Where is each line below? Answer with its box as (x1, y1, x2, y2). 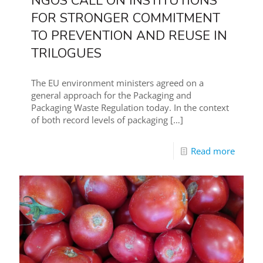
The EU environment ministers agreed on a (31, 77, 204, 89)
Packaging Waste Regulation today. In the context (31, 102, 229, 114)
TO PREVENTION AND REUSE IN (31, 27, 227, 45)
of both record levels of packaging (31, 114, 168, 126)
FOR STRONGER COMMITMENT (31, 9, 220, 28)
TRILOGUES (31, 45, 102, 63)
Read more (191, 145, 235, 157)
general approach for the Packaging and (31, 89, 191, 102)
